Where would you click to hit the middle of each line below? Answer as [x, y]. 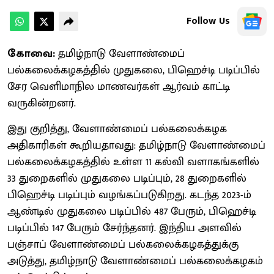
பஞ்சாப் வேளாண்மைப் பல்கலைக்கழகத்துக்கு [123, 244]
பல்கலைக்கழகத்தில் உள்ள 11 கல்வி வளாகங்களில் [133, 162]
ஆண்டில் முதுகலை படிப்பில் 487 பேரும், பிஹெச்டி [132, 211]
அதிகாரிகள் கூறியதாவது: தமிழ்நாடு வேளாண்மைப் [136, 145]
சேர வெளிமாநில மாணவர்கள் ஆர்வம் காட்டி [119, 87]
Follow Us [208, 21]
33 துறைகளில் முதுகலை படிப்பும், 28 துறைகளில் [127, 178]
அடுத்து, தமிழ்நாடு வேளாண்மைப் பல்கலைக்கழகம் [135, 261]
